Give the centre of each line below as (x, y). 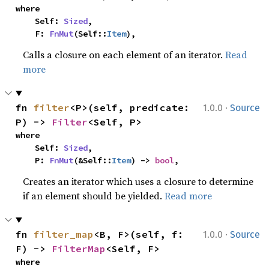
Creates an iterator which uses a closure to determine (138, 181)
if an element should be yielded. (94, 196)
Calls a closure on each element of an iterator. (124, 55)
